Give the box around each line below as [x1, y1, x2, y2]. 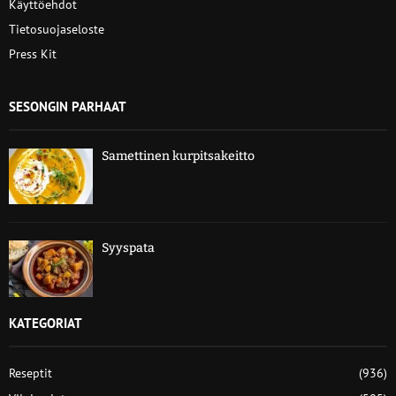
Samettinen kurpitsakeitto [102, 148, 255, 164]
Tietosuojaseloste [9, 21, 104, 37]
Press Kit [9, 46, 57, 62]
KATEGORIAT [9, 314, 82, 331]
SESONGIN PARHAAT [9, 98, 126, 115]
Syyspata [102, 240, 155, 256]
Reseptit [9, 364, 52, 381]
